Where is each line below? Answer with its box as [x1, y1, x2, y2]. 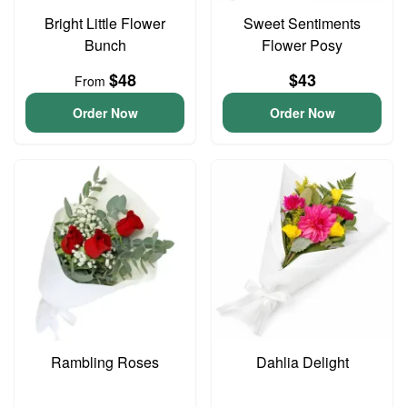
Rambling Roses [51, 352, 159, 372]
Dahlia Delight [255, 352, 349, 372]
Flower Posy [262, 35, 342, 55]
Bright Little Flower [45, 13, 165, 34]
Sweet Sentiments [243, 13, 361, 34]
